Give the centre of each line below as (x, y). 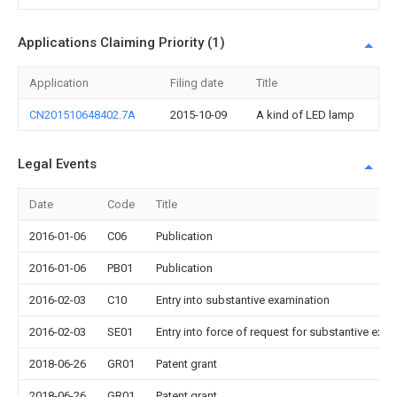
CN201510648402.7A (82, 115)
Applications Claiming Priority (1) (121, 43)
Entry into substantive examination (243, 300)
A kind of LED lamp (305, 115)
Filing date (197, 83)
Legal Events (57, 164)
